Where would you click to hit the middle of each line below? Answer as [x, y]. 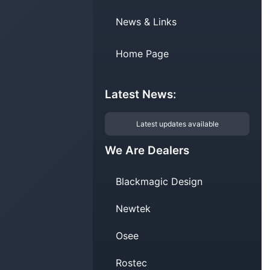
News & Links [146, 22]
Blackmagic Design [159, 182]
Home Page [143, 54]
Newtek [133, 209]
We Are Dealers [147, 151]
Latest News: [141, 95]
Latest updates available [177, 124]
